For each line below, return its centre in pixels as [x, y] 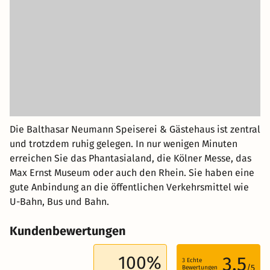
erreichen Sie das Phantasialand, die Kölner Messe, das [130, 158]
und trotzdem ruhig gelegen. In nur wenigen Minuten [124, 143]
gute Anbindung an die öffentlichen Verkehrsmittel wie [129, 187]
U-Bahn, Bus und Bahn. [59, 201]
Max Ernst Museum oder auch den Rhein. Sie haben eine [132, 172]
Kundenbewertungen [68, 231]
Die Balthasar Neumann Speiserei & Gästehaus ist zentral [135, 129]
